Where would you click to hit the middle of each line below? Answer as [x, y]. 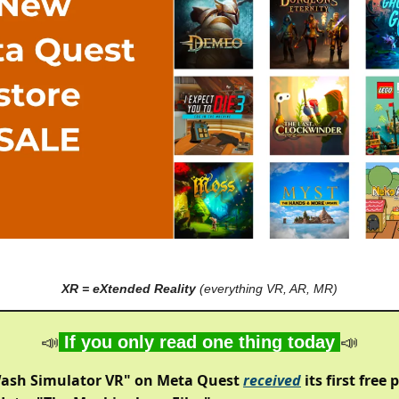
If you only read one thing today [199, 342]
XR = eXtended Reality [129, 289]
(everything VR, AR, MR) [267, 289]
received [272, 380]
